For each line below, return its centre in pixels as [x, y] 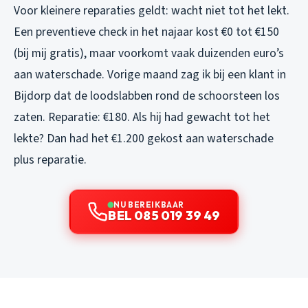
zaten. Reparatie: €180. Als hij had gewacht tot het [142, 118]
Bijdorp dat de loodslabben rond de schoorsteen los [147, 96]
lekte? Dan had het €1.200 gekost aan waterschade [144, 139]
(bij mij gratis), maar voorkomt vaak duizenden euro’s [149, 54]
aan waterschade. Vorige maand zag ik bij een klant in [150, 75]
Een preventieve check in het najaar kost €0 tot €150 [146, 32]
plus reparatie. [50, 160]
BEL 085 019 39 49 [164, 216]
